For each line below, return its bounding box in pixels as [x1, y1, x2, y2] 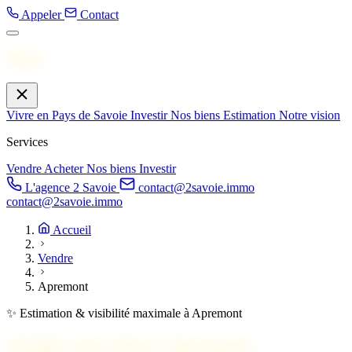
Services [6, 135, 48, 149]
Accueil [50, 223, 91, 237]
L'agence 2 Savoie [25, 181, 116, 195]
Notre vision [279, 108, 340, 123]
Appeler [21, 8, 61, 21]
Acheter [44, 162, 86, 176]
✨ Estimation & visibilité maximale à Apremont [6, 306, 242, 321]
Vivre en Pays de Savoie [6, 108, 130, 123]
